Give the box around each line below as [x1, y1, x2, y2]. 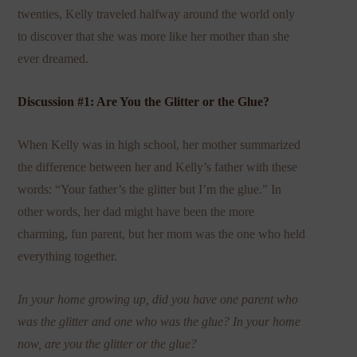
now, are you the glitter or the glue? [18, 336, 198, 351]
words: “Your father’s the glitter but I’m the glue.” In [18, 182, 282, 196]
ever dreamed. [18, 51, 89, 65]
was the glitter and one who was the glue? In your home [18, 314, 301, 328]
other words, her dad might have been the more [18, 204, 255, 218]
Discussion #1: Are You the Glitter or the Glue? [18, 94, 270, 108]
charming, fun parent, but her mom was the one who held [18, 226, 306, 241]
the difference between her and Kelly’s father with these [18, 159, 298, 174]
